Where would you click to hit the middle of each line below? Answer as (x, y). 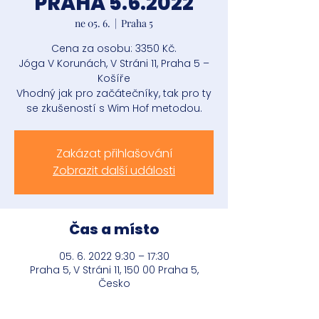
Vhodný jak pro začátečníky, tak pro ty (114, 93)
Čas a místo (114, 229)
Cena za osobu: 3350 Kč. (114, 48)
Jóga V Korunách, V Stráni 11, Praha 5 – (114, 63)
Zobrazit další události (114, 171)
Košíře (114, 78)
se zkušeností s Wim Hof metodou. (114, 108)
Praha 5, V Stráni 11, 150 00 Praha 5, (114, 270)
